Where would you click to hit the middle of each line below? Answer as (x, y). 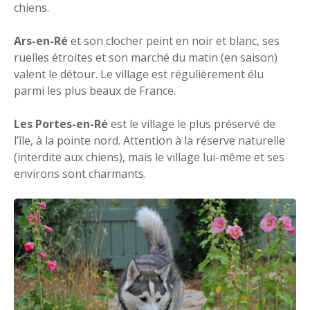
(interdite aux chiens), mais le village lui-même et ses (149, 157)
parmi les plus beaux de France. (95, 90)
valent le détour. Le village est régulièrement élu (139, 74)
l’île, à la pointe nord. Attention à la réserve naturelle (149, 140)
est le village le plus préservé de (192, 124)
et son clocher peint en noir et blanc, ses (174, 40)
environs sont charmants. (80, 173)
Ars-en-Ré (41, 40)
